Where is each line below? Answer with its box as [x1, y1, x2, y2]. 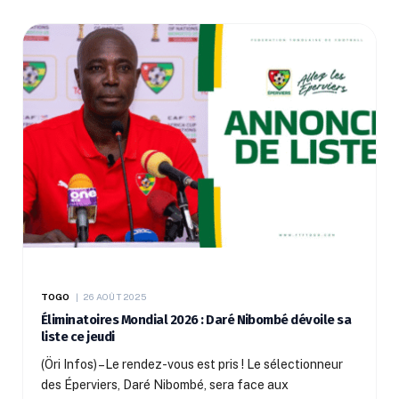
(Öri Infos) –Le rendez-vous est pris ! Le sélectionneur [41, 357, 343, 372]
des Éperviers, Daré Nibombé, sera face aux [41, 378, 289, 393]
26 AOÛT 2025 [82, 291, 147, 303]
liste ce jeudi [41, 329, 115, 346]
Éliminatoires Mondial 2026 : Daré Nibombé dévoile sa [41, 312, 352, 329]
